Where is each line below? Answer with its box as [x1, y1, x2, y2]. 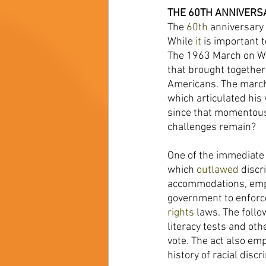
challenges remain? [167, 121, 258, 134]
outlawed [197, 164, 241, 176]
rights [167, 207, 197, 219]
